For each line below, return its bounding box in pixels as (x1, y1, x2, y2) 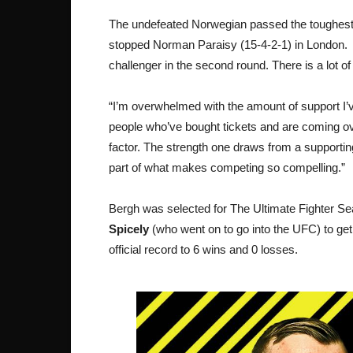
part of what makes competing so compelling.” (109, 160, 345, 174)
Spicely (109, 221, 149, 236)
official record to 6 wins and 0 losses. (109, 242, 298, 256)
